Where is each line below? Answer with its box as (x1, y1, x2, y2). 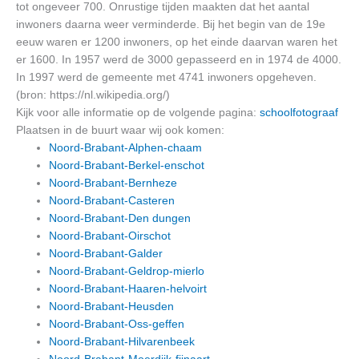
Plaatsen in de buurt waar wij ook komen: (16, 123, 224, 136)
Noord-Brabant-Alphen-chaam (49, 141, 203, 154)
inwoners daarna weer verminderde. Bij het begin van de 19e (16, 18, 325, 30)
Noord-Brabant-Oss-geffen (49, 317, 185, 330)
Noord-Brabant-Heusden (49, 300, 175, 313)
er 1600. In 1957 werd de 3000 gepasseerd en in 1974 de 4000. (16, 53, 341, 66)
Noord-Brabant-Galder (49, 247, 163, 260)
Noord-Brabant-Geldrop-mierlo (49, 264, 205, 277)
